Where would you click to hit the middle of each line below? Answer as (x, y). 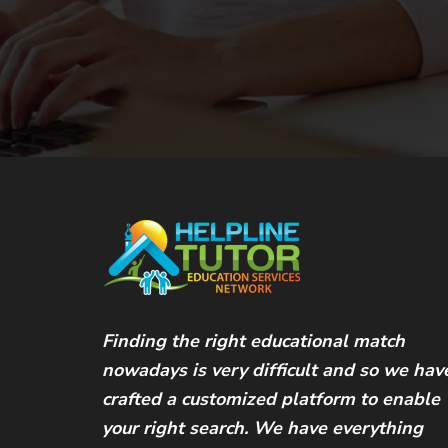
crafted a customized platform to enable (271, 399)
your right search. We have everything (262, 428)
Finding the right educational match (253, 341)
